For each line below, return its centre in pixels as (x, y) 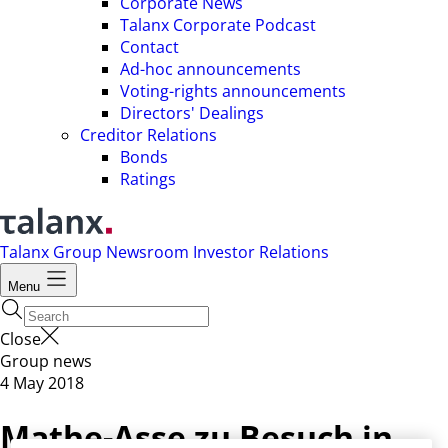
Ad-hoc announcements (210, 69)
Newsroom (149, 252)
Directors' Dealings (192, 113)
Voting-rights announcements (233, 91)
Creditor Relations (148, 135)
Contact (149, 47)
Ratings (148, 179)
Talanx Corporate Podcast (218, 25)
